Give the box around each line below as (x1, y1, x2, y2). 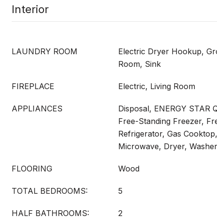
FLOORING (12, 164, 52, 173)
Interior (12, 3, 49, 15)
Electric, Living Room (118, 81, 195, 91)
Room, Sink (118, 59, 161, 69)
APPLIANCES (12, 104, 62, 113)
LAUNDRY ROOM (12, 46, 77, 56)
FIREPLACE (12, 81, 54, 91)
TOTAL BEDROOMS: (12, 186, 88, 196)
